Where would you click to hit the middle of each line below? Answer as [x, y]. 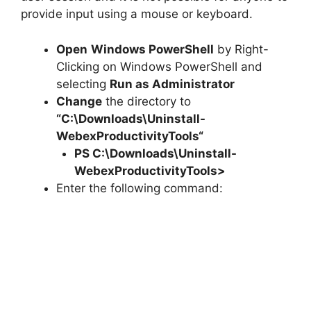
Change [79, 101]
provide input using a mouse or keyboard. [137, 14]
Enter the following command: [140, 188]
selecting [83, 84]
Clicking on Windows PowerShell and [159, 66]
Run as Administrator [172, 84]
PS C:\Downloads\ [126, 153]
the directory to [146, 101]
